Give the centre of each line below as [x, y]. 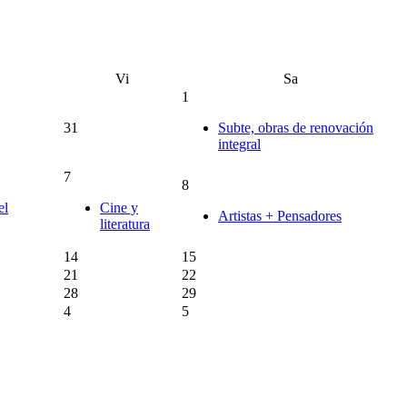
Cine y [119, 207]
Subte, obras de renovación [296, 127]
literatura [125, 223]
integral [239, 144]
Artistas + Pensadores [280, 215]
